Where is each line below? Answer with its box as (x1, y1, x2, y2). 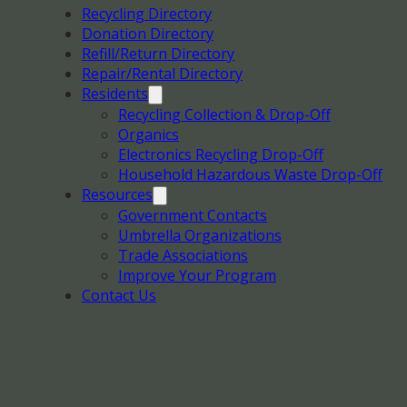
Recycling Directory (82, 4, 212, 24)
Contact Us (82, 285, 156, 305)
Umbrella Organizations (118, 225, 282, 245)
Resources (82, 184, 153, 204)
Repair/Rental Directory (82, 64, 243, 84)
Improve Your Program (118, 265, 276, 285)
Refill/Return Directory (82, 44, 234, 64)
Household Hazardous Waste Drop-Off (118, 164, 382, 184)
